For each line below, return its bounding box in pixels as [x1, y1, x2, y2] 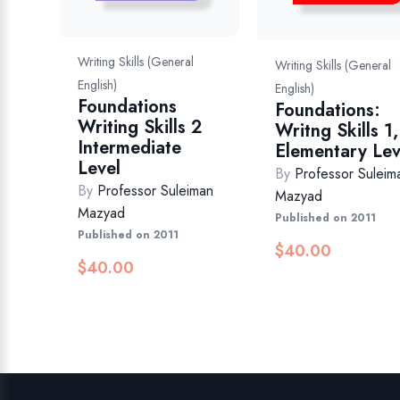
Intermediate [78, 135, 182, 162]
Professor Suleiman [97, 180, 214, 202]
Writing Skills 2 [78, 114, 203, 141]
